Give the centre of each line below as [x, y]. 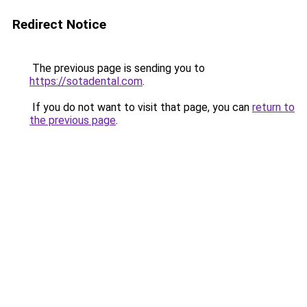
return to [273, 107]
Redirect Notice [59, 24]
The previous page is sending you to [117, 68]
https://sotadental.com [86, 81]
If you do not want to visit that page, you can [141, 107]
